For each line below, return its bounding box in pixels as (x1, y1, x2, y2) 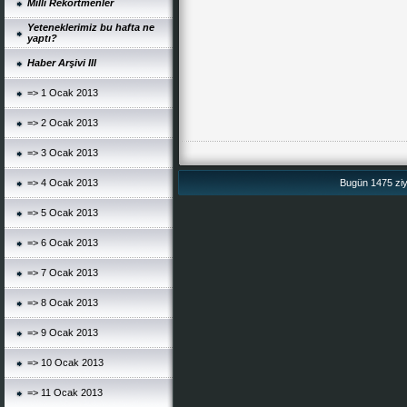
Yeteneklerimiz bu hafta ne (27, 22, 154, 33)
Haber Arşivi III (27, 57, 96, 68)
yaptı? (27, 33, 57, 44)
